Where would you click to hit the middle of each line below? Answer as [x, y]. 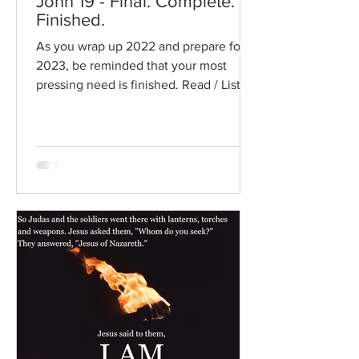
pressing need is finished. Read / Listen [145, 84]
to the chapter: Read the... [109, 103]
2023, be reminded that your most [131, 65]
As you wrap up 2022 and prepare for [140, 46]
